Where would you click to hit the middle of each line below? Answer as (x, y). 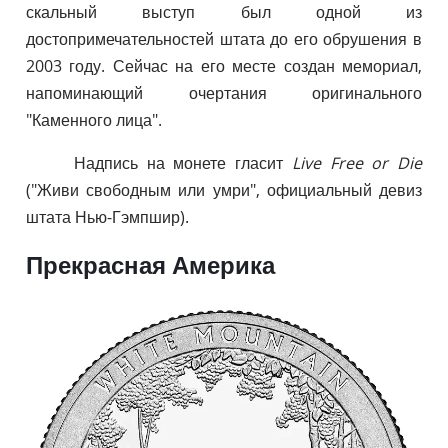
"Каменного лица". (94, 119)
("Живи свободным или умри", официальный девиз (224, 189)
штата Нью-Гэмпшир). (107, 216)
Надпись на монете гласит (183, 162)
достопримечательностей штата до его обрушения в (224, 38)
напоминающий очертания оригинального (224, 92)
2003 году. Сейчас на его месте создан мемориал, (224, 65)
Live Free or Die (357, 162)
